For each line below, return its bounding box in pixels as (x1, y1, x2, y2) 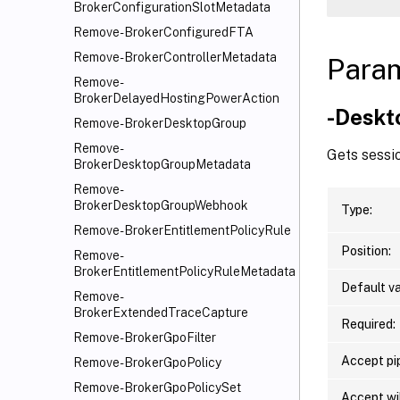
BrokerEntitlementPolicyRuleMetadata (73, 264, 296, 279)
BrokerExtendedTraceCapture (73, 305, 248, 320)
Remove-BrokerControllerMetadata (73, 50, 277, 64)
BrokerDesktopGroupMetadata (73, 157, 251, 171)
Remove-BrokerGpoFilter (73, 330, 216, 345)
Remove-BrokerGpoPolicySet (73, 380, 241, 395)
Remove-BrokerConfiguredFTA (73, 25, 254, 39)
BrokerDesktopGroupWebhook (73, 198, 248, 212)
